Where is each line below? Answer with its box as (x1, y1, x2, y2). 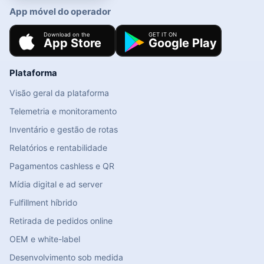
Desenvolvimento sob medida (9, 252, 123, 263)
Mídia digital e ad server (9, 179, 103, 190)
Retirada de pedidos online (9, 216, 113, 226)
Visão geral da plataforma (9, 88, 109, 98)
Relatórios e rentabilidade (9, 143, 107, 153)
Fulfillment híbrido (9, 197, 77, 208)
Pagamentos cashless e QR (9, 161, 114, 171)
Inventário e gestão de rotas (9, 124, 118, 135)
